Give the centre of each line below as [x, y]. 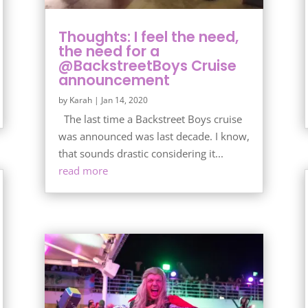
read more [83, 171]
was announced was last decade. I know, [154, 136]
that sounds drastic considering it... [141, 154]
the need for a [109, 52]
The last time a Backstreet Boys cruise [150, 119]
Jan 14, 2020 [124, 100]
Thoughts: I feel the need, [148, 37]
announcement [114, 80]
